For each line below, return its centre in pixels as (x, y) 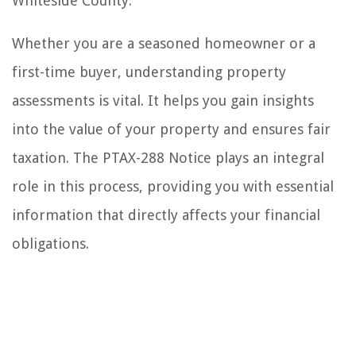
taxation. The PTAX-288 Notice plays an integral (168, 157)
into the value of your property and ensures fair (171, 129)
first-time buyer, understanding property (149, 72)
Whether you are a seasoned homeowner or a (164, 43)
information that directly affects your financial (166, 215)
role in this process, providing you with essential (173, 186)
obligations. (50, 243)
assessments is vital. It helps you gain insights (163, 100)
